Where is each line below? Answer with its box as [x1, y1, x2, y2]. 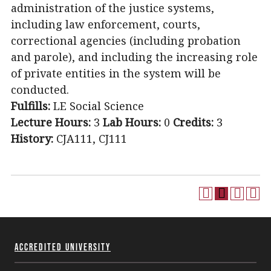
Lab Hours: [103, 115, 161, 129]
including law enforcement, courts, [11, 17, 200, 31]
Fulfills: [11, 99, 50, 113]
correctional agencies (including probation [11, 33, 241, 48]
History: [11, 131, 53, 146]
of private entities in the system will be [11, 66, 221, 80]
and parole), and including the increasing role [11, 50, 258, 64]
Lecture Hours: [11, 115, 91, 129]
